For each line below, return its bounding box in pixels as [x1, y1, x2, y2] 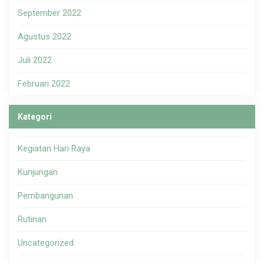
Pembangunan [18, 190, 73, 202]
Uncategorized [18, 237, 74, 249]
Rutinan [18, 214, 47, 225]
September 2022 [18, 8, 81, 19]
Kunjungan [18, 167, 58, 178]
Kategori [18, 112, 52, 122]
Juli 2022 [18, 55, 52, 66]
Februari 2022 [18, 78, 70, 90]
